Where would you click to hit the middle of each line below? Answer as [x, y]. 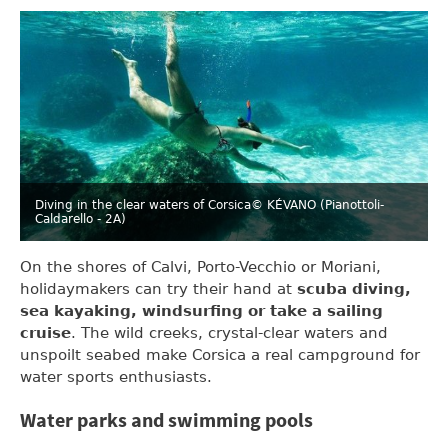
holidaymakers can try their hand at [158, 288]
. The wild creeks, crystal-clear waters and [229, 332]
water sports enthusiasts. [116, 376]
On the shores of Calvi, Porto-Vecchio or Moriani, [200, 266]
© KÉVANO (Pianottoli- [317, 204]
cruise [45, 332]
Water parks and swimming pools [166, 421]
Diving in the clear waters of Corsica [143, 204]
